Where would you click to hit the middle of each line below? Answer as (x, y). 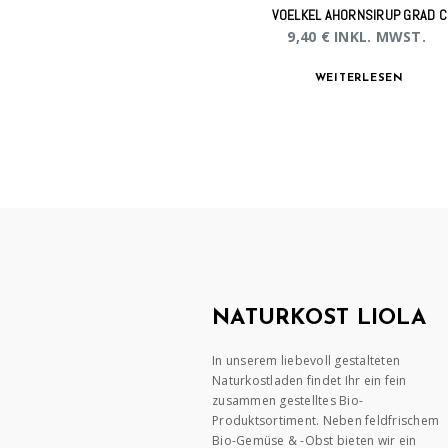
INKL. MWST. (380, 36)
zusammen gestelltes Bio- (287, 400)
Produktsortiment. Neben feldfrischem (325, 420)
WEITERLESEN (359, 78)
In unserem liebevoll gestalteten (306, 360)
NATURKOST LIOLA (319, 318)
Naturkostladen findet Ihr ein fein (309, 380)
